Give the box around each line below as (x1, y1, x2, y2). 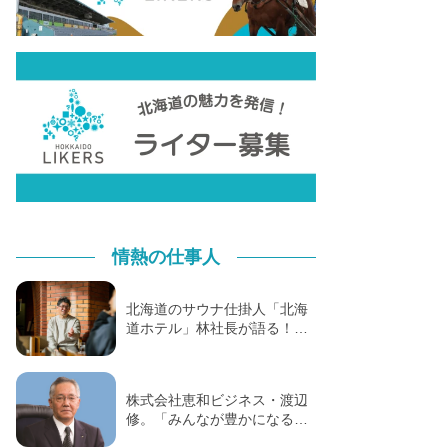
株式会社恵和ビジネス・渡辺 (126, 391, 308, 408)
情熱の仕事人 (112, 245, 220, 268)
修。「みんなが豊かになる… (126, 410, 308, 427)
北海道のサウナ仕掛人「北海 (126, 300, 308, 317)
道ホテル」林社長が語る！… (126, 319, 308, 336)
